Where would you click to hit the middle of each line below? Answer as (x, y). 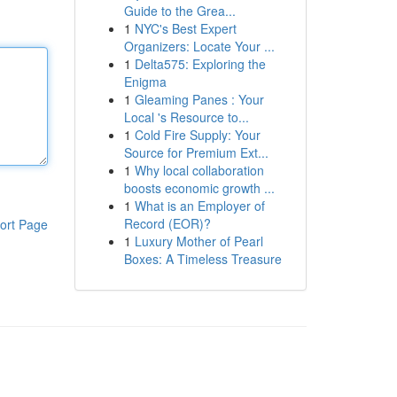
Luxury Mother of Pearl (198, 241)
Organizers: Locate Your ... (199, 46)
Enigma (145, 82)
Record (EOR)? (167, 223)
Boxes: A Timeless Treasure (202, 259)
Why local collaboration (199, 170)
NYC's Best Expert (185, 28)
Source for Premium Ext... (196, 152)
